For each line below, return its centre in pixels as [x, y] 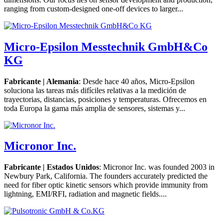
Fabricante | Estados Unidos [52, 167]
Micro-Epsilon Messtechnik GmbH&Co [106, 47]
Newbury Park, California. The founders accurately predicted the [106, 176]
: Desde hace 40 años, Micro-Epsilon [137, 81]
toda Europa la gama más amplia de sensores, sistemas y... [95, 108]
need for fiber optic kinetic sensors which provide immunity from [106, 185]
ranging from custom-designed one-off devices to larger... [94, 8]
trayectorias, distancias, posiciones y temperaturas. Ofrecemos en [105, 99]
